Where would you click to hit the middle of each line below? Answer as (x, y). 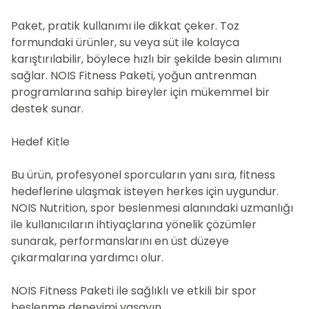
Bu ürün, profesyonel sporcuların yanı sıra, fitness (143, 175)
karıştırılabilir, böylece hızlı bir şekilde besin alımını (146, 59)
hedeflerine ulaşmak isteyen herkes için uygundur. (145, 191)
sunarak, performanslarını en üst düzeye (120, 241)
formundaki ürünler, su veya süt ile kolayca (125, 42)
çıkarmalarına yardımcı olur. (87, 258)
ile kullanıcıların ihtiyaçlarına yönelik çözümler (134, 225)
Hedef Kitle (40, 142)
